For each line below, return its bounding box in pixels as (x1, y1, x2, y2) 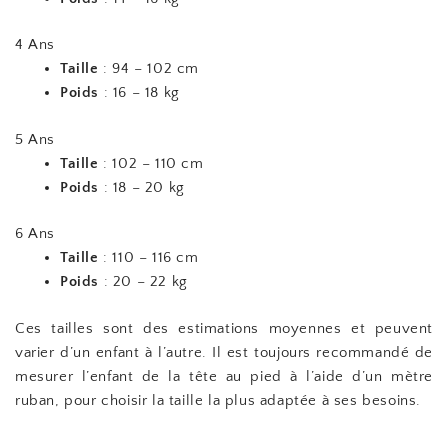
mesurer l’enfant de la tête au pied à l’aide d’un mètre (15, 367, 433, 385)
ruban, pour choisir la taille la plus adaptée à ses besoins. (15, 391, 422, 409)
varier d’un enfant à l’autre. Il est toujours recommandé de (15, 343, 433, 361)
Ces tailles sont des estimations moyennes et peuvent (15, 319, 433, 337)
